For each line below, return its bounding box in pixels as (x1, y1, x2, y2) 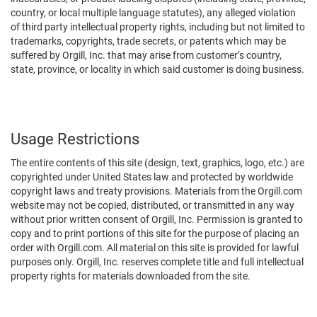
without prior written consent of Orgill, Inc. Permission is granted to (11, 214, 303, 225)
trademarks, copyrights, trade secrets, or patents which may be (11, 35, 286, 47)
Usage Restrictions (11, 130, 139, 148)
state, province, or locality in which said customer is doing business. (11, 64, 304, 75)
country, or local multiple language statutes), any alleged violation (11, 7, 296, 18)
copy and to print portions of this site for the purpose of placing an (11, 228, 299, 239)
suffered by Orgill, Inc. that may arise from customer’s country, (11, 50, 282, 61)
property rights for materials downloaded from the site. (11, 270, 250, 282)
